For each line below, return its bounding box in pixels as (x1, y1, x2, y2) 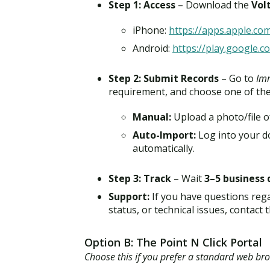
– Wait (171, 171, 204, 185)
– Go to (219, 71, 256, 85)
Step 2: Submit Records (108, 71, 219, 85)
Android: (133, 41, 172, 55)
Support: (108, 189, 149, 203)
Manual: (133, 110, 171, 124)
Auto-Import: (133, 128, 196, 142)
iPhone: (133, 23, 169, 37)
